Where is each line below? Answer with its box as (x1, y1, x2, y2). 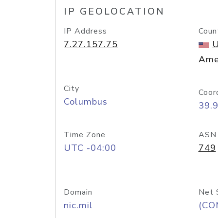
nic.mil (64, 199, 93, 212)
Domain (64, 187, 92, 198)
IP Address (64, 26, 107, 36)
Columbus (64, 95, 108, 108)
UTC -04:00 (64, 142, 116, 154)
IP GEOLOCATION (64, 5, 165, 18)
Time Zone (64, 129, 106, 140)
